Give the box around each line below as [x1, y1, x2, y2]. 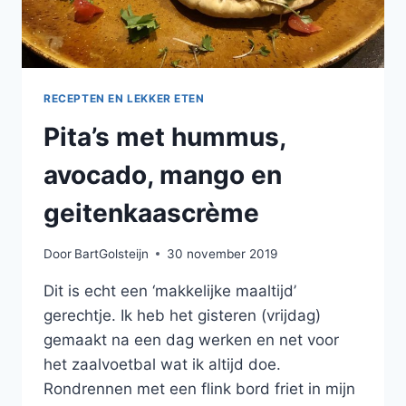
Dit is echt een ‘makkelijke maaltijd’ [43, 281, 296, 300]
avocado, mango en [43, 159, 282, 191]
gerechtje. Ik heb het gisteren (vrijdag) [43, 305, 321, 324]
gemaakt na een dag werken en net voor [43, 330, 339, 349]
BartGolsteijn [74, 246, 150, 261]
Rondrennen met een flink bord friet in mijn [43, 379, 355, 398]
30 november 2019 [167, 246, 278, 261]
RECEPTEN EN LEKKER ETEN [43, 92, 205, 106]
